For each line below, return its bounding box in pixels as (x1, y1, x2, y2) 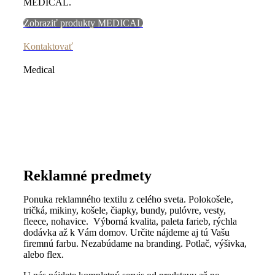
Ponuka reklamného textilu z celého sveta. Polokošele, (23, 193, 233, 204)
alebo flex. (23, 249, 64, 260)
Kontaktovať (23, 41, 73, 52)
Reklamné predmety (23, 167, 152, 184)
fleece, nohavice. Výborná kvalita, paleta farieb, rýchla (23, 215, 237, 227)
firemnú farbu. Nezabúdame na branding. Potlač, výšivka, (23, 238, 247, 249)
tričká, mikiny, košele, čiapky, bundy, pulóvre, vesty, (23, 204, 226, 215)
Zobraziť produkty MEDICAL (23, 17, 143, 28)
